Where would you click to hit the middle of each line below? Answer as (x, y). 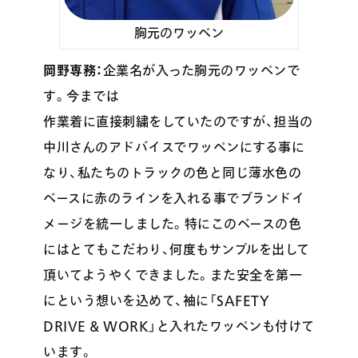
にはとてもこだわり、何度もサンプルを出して (177, 250)
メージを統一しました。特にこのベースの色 (173, 224)
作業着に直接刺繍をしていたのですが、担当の (178, 122)
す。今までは (82, 96)
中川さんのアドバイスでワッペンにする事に (174, 147)
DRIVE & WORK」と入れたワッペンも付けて (179, 326)
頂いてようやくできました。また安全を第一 (173, 275)
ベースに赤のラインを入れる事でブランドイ (174, 199)
